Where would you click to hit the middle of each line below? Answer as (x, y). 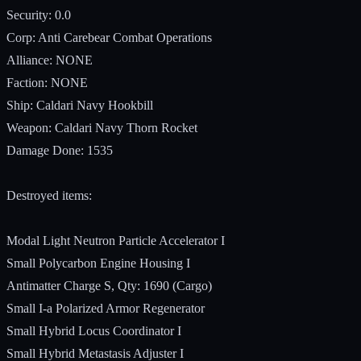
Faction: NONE (47, 82)
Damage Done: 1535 (60, 150)
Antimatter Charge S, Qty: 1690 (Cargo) (109, 285)
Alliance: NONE (50, 60)
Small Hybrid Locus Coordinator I (94, 330)
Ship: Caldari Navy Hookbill (80, 105)
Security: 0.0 (39, 15)
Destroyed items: (49, 195)
